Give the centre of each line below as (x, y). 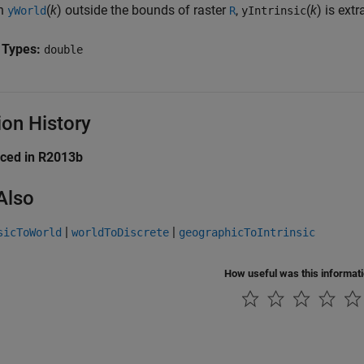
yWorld (27, 11)
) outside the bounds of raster (143, 10)
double (63, 50)
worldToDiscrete (120, 232)
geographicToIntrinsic (247, 232)
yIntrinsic (274, 11)
